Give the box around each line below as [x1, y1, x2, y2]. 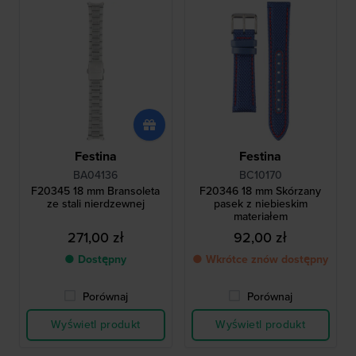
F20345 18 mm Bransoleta [31, 182, 161, 199]
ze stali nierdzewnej [46, 195, 145, 212]
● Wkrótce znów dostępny [192, 250, 329, 268]
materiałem [233, 207, 288, 225]
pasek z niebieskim [213, 195, 308, 212]
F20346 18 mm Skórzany [199, 182, 322, 199]
